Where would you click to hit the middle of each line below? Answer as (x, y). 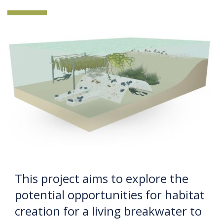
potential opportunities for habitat (110, 194)
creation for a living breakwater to (108, 211)
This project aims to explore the (102, 178)
